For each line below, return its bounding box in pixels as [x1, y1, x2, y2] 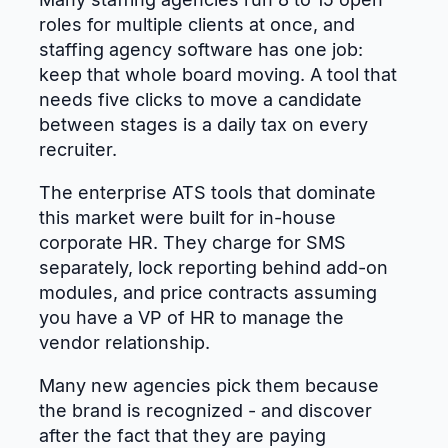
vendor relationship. [39, 332, 210, 354]
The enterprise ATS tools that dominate [39, 182, 376, 204]
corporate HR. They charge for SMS [39, 232, 346, 254]
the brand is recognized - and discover [39, 400, 372, 422]
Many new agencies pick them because [39, 375, 379, 397]
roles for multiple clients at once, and [39, 14, 355, 36]
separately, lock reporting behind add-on [39, 257, 388, 279]
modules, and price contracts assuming [39, 282, 377, 304]
